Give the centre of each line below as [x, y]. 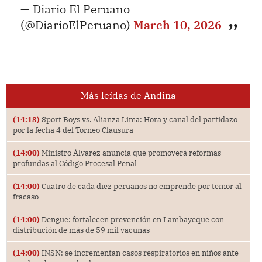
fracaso [25, 196]
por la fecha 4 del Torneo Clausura [73, 130]
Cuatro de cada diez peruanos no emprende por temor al [140, 186]
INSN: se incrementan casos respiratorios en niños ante [139, 252]
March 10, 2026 [177, 25]
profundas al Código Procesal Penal [75, 163]
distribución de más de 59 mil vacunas [81, 230]
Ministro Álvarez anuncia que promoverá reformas [130, 152]
